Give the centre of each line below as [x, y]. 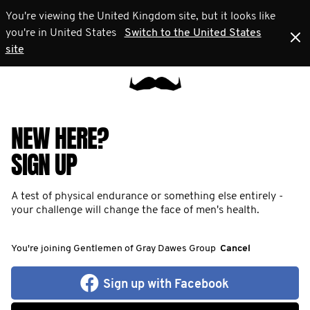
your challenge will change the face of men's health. [135, 210]
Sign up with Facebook [166, 285]
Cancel [235, 249]
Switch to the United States [193, 33]
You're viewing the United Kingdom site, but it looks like [140, 17]
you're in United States [61, 33]
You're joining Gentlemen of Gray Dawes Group [113, 249]
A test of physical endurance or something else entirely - [147, 197]
